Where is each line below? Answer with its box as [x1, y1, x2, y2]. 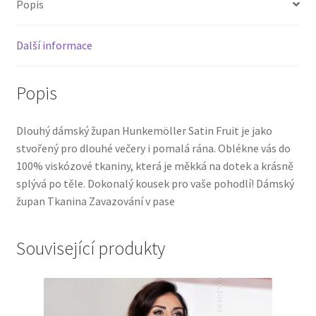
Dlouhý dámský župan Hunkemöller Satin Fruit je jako [16, 123, 272, 138]
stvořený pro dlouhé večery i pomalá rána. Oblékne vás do [16, 141, 291, 156]
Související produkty [16, 237, 165, 260]
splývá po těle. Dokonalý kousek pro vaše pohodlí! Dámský [16, 176, 294, 191]
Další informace [16, 37, 92, 52]
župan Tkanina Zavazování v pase [16, 194, 175, 209]
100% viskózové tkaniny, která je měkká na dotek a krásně [16, 159, 293, 174]
